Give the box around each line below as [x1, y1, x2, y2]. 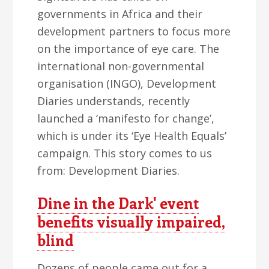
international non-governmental [37, 59, 205, 73]
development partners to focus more [37, 24, 231, 38]
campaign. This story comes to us [37, 146, 213, 160]
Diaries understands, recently [37, 94, 190, 108]
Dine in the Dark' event [37, 193, 199, 213]
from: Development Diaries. [37, 163, 180, 178]
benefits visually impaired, [37, 211, 226, 232]
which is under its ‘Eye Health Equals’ [37, 128, 227, 143]
